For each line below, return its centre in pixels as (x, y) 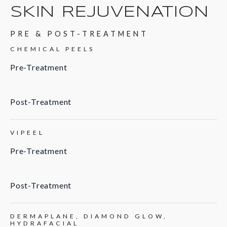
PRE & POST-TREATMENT (79, 34)
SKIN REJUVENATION (110, 12)
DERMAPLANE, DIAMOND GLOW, (89, 216)
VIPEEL (27, 133)
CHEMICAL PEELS (52, 49)
